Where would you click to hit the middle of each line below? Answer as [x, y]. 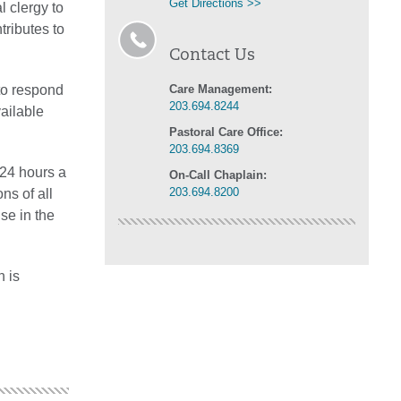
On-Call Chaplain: [218, 175]
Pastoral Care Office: [226, 132]
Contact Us [212, 56]
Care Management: [221, 89]
